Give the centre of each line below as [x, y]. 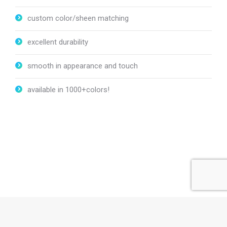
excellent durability [58, 42]
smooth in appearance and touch [83, 66]
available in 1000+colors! [68, 89]
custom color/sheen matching [78, 18]
